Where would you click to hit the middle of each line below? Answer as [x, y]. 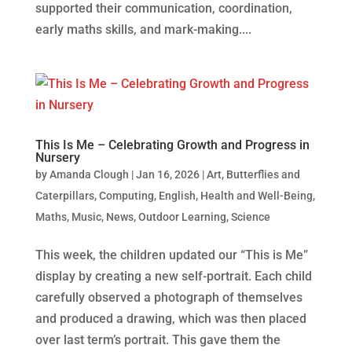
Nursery [57, 157]
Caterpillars [64, 195]
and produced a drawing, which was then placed [170, 318]
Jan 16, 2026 [167, 174]
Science [250, 216]
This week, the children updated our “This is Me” [171, 255]
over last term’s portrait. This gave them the [158, 339]
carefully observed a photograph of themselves [169, 297]
